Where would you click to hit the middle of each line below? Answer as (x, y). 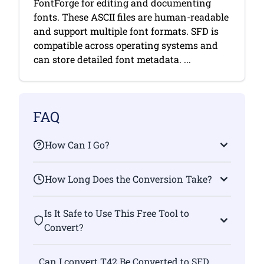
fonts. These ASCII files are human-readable (131, 17)
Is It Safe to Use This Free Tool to (116, 213)
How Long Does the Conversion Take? (128, 179)
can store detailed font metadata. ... (112, 59)
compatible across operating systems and (126, 45)
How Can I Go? (77, 145)
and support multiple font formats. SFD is (126, 31)
